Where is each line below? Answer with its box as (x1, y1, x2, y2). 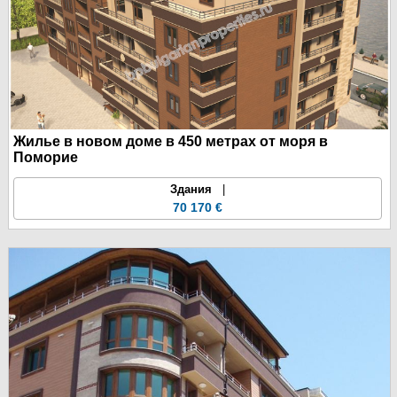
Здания (170, 182, 213, 196)
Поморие (12, 149, 78, 165)
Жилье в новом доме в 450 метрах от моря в (12, 133, 328, 149)
